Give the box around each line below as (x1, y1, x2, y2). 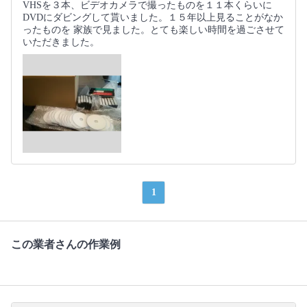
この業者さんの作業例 (11, 238, 121, 250)
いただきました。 (23, 37, 99, 47)
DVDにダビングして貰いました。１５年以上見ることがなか (23, 12, 283, 23)
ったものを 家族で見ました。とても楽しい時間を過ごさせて (23, 25, 284, 35)
